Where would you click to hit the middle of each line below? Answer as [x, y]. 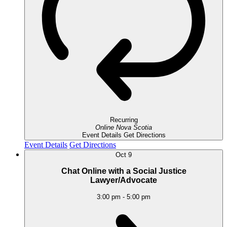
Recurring [124, 120]
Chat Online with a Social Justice [124, 171]
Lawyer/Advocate [124, 180]
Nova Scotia [134, 128]
